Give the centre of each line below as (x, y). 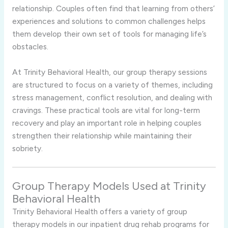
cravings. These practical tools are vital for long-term (106, 110)
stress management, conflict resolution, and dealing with (112, 97)
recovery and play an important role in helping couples (107, 123)
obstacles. (30, 46)
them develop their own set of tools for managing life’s (109, 34)
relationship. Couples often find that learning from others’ (113, 8)
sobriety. (27, 148)
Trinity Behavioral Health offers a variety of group (99, 211)
